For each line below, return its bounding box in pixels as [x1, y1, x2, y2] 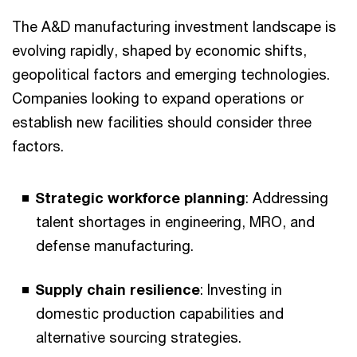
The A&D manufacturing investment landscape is [12, 18, 336, 35]
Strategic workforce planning [35, 189, 245, 206]
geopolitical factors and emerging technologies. [12, 65, 330, 83]
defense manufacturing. [36, 237, 194, 254]
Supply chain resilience [35, 280, 200, 298]
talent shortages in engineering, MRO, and [36, 213, 315, 230]
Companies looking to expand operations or [12, 89, 304, 107]
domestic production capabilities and [36, 304, 284, 322]
